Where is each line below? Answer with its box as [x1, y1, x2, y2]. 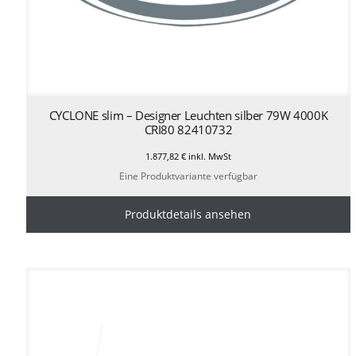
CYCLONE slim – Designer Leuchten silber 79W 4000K [48, 106, 328, 123]
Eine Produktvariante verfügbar [118, 168, 257, 183]
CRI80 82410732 [144, 121, 233, 137]
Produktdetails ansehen [125, 206, 252, 222]
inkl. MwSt [185, 149, 231, 162]
